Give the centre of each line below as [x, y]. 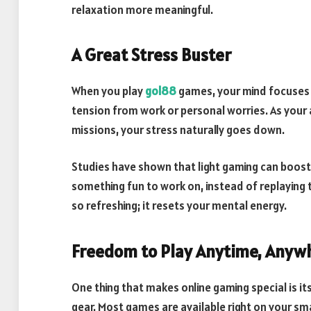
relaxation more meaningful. [142, 9]
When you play [108, 91]
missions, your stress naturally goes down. [178, 129]
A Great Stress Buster [151, 55]
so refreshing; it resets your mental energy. [179, 206]
